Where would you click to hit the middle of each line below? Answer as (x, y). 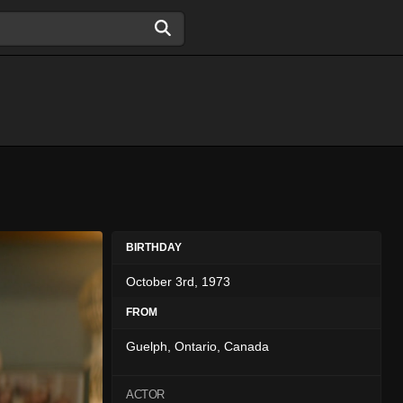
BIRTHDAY (154, 247)
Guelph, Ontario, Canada (197, 346)
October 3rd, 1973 (178, 282)
